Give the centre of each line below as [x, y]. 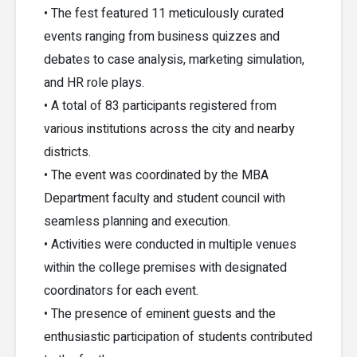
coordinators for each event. [122, 290]
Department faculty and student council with [165, 198]
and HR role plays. [94, 82]
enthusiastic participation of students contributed [178, 337]
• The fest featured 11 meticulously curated [164, 13]
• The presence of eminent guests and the [160, 314]
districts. [68, 152]
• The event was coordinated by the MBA [157, 175]
